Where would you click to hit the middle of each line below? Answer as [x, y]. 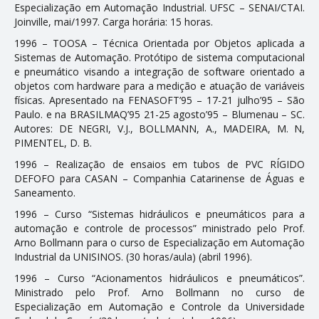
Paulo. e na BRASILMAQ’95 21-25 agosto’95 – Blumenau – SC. [159, 114]
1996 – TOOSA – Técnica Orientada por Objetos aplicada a [159, 43]
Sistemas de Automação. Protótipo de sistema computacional [159, 57]
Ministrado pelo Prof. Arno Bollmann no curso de [159, 292]
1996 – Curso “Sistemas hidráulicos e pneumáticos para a [159, 214]
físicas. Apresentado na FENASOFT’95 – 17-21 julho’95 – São [159, 100]
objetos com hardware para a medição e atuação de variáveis [159, 85]
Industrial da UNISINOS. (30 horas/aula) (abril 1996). [133, 256]
